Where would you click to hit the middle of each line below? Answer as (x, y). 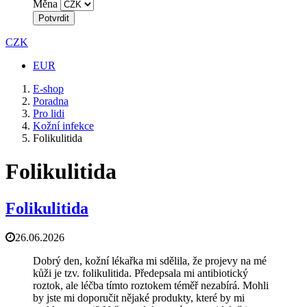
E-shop (48, 89)
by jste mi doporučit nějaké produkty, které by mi (139, 297)
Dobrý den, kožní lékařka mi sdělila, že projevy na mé (150, 260)
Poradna (51, 101)
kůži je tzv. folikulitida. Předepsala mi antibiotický (140, 273)
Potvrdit (54, 18)
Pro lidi (49, 113)
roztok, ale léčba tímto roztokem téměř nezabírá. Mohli (151, 285)
